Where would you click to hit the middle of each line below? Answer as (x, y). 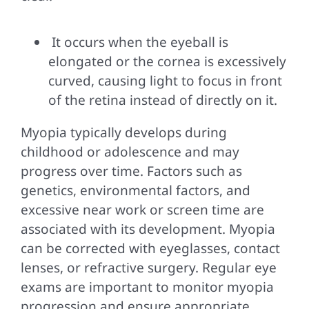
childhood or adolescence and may (130, 151)
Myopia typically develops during (123, 132)
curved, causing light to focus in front (165, 80)
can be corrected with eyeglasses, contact (150, 248)
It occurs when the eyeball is (138, 42)
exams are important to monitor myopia (147, 287)
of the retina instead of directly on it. (162, 100)
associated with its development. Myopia (148, 229)
